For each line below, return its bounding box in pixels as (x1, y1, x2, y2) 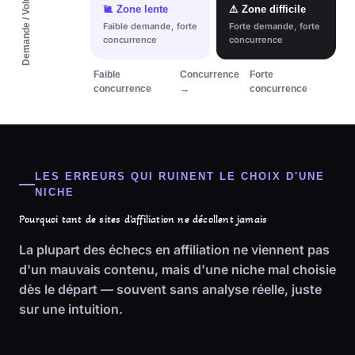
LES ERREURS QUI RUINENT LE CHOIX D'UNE (34, 171, 325, 182)
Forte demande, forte (229, 21, 320, 32)
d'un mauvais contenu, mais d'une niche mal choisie (19, 261, 336, 277)
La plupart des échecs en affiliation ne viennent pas (19, 242, 330, 258)
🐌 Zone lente (103, 4, 168, 15)
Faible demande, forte (103, 21, 197, 32)
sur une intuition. (19, 301, 123, 317)
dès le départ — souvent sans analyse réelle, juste (19, 281, 322, 297)
